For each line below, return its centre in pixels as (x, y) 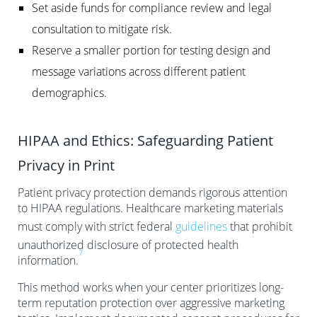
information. (48, 260)
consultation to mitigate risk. (102, 29)
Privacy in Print (66, 165)
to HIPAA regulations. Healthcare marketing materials (150, 208)
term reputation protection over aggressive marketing (151, 302)
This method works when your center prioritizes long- (151, 287)
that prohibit (260, 226)
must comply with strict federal (97, 226)
